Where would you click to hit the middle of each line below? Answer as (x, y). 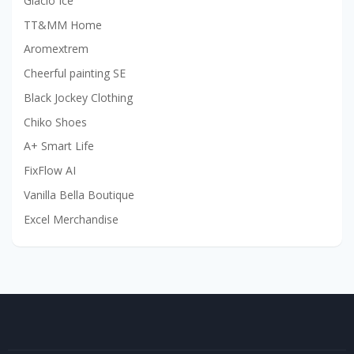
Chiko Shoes (55, 122)
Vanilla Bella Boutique (79, 194)
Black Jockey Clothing (78, 97)
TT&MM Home (63, 24)
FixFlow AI (50, 171)
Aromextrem (56, 49)
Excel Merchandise (71, 219)
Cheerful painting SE (75, 73)
